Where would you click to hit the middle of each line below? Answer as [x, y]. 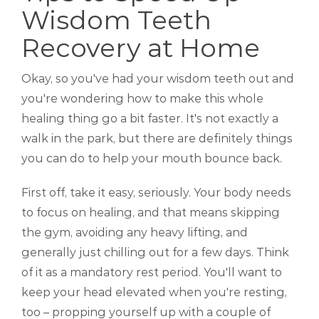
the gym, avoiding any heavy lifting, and [135, 233]
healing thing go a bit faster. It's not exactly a [150, 119]
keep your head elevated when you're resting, [154, 293]
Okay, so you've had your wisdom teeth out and [158, 79]
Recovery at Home [141, 48]
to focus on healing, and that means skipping [151, 213]
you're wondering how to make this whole [142, 99]
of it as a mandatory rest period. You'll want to [152, 273]
